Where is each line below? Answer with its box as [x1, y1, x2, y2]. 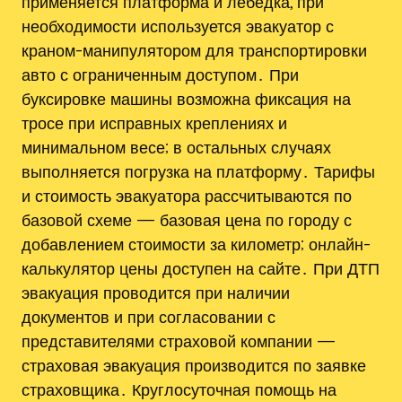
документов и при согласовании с [22, 306, 275, 327]
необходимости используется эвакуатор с [22, 15, 334, 36]
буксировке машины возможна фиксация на [22, 88, 351, 109]
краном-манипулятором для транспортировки [22, 39, 367, 60]
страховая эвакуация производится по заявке [22, 354, 366, 375]
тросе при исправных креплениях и [22, 112, 287, 133]
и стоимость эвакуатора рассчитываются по [22, 185, 352, 205]
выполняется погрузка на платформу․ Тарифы [22, 161, 375, 181]
